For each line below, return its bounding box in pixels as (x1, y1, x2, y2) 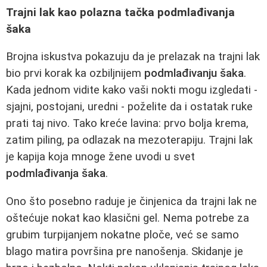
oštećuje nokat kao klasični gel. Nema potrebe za (6, 211, 249, 225)
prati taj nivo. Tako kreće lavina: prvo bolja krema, (6, 117, 249, 131)
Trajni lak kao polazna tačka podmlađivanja (6, 5, 235, 19)
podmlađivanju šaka (144, 67, 244, 80)
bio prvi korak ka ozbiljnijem (6, 67, 144, 80)
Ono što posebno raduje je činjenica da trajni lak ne (6, 194, 257, 208)
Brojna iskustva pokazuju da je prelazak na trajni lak (6, 50, 260, 64)
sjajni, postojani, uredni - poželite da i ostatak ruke (6, 100, 253, 114)
